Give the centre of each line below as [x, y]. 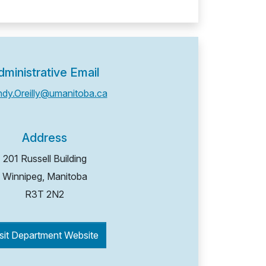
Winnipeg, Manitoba [45, 176]
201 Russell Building [45, 158]
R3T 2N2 [45, 194]
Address [45, 137]
